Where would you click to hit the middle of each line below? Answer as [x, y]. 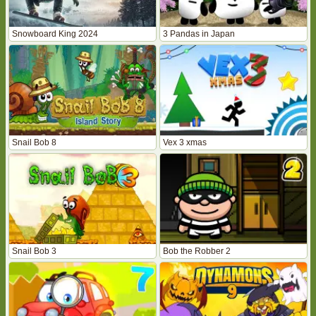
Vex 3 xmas [185, 143]
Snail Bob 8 [34, 143]
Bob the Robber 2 [197, 251]
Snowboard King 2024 [55, 34]
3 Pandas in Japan [199, 34]
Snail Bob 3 [34, 251]
